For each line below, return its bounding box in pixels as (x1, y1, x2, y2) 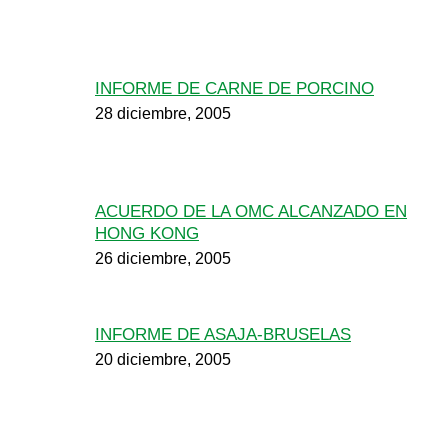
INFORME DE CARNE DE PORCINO (95, 79, 374, 98)
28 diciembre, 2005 (95, 105, 231, 122)
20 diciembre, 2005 (95, 351, 231, 368)
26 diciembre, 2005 (95, 250, 231, 267)
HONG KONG (95, 224, 199, 243)
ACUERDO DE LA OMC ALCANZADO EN (95, 202, 407, 221)
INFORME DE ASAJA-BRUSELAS (95, 325, 351, 344)
